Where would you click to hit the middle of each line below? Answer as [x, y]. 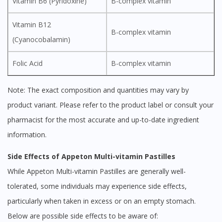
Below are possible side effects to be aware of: [83, 216]
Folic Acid [28, 63]
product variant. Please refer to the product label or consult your [111, 105]
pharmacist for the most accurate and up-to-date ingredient [103, 120]
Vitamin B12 [32, 25]
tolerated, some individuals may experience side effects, [97, 186]
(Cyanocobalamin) [41, 40]
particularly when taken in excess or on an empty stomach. [102, 201]
